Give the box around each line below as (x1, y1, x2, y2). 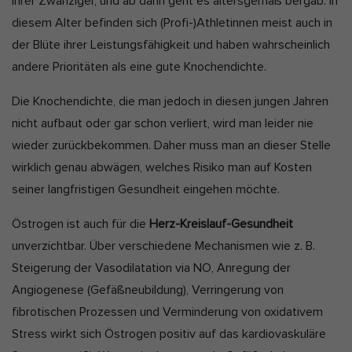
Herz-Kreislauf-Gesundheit (149, 217, 293, 230)
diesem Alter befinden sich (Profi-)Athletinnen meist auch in (12, 16, 332, 29)
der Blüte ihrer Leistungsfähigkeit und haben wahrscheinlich (12, 38, 330, 51)
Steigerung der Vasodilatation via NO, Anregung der (12, 261, 291, 274)
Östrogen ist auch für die (12, 217, 149, 230)
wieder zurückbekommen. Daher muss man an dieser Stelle (12, 138, 331, 152)
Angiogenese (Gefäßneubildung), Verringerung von (12, 283, 284, 296)
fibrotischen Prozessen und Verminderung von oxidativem (12, 305, 323, 318)
